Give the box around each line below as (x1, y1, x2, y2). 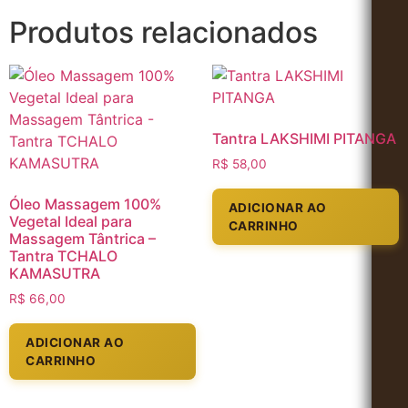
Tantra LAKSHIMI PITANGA (211, 129, 396, 148)
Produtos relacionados (9, 15, 318, 51)
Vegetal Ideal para (9, 212, 132, 231)
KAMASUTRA (9, 264, 100, 283)
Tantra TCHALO (9, 247, 117, 266)
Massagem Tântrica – (9, 229, 156, 249)
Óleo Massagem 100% (9, 195, 161, 214)
